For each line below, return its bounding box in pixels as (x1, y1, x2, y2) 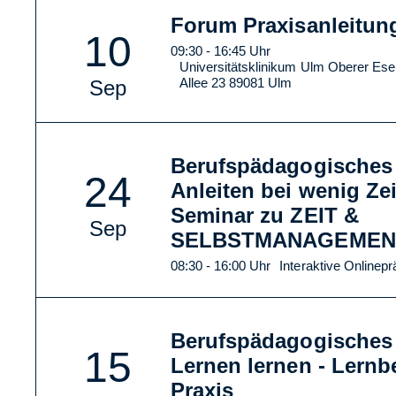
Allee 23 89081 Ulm (179, 74, 293, 90)
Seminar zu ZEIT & (170, 202, 359, 227)
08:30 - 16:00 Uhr (170, 257, 271, 273)
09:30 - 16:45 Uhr (170, 42, 271, 58)
